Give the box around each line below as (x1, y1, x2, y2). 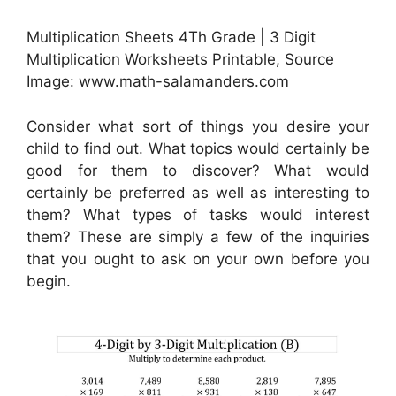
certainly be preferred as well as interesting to (27, 183, 369, 202)
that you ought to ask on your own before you (27, 249, 369, 268)
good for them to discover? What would (27, 161, 369, 179)
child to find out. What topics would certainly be (27, 139, 369, 157)
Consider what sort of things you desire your (27, 117, 369, 135)
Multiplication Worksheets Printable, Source (27, 50, 334, 69)
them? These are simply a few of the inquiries (27, 227, 369, 246)
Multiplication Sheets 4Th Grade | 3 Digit (27, 28, 316, 47)
